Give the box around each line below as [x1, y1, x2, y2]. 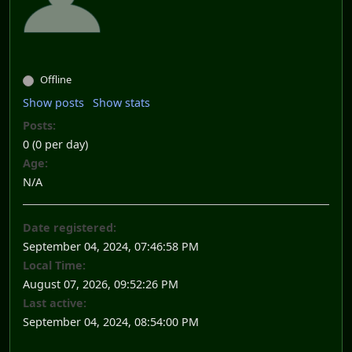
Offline [38, 72, 71, 87]
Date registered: [23, 220, 116, 236]
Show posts [23, 95, 84, 111]
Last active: [23, 295, 86, 311]
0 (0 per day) [23, 137, 88, 152]
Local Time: [23, 258, 86, 273]
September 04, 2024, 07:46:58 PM [23, 239, 199, 255]
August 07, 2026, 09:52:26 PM [23, 277, 178, 292]
